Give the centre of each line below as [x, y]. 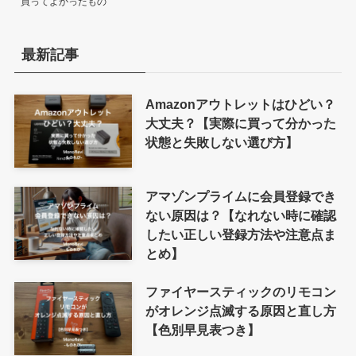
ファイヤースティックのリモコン [240, 292]
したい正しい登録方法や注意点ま [240, 234]
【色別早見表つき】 [202, 330]
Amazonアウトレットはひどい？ [240, 104]
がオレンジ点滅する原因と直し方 [240, 311]
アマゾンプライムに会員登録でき [240, 196]
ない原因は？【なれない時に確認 [240, 215]
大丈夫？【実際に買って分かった [240, 123]
